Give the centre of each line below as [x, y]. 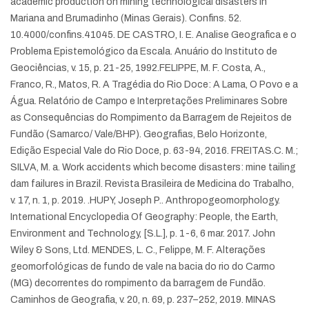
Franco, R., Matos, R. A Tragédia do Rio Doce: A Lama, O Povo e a [154, 85]
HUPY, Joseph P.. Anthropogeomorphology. [185, 201]
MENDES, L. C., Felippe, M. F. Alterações [179, 250]
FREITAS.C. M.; [265, 151]
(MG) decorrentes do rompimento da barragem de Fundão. [138, 283]
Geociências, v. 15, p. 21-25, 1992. [85, 68]
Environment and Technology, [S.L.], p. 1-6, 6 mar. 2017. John [143, 234]
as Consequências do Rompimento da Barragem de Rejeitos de [151, 118]
